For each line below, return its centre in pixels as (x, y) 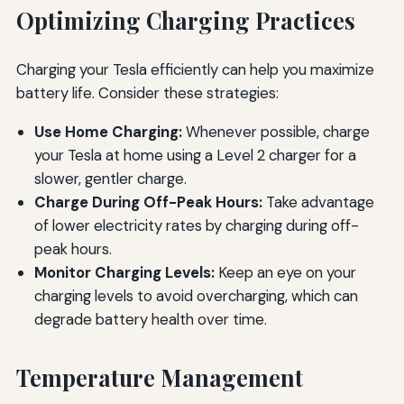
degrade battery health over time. (150, 319)
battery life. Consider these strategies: (147, 92)
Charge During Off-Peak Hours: (148, 202)
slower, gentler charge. (110, 178)
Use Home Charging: (108, 131)
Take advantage (318, 202)
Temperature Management (159, 377)
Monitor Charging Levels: (124, 272)
